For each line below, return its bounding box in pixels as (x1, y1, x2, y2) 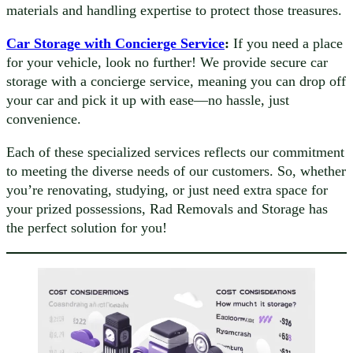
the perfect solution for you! (6, 220, 167, 236)
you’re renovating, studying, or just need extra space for (6, 182, 328, 199)
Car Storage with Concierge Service (6, 35, 225, 51)
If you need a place (229, 35, 343, 51)
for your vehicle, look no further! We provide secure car (6, 54, 328, 70)
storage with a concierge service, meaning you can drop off (6, 72, 346, 89)
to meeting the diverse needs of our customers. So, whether (6, 163, 346, 180)
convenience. (6, 110, 81, 127)
